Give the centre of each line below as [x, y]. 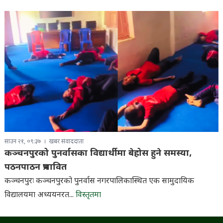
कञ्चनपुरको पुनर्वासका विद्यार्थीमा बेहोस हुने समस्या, [98, 153]
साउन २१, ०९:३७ [22, 142]
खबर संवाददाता [66, 142]
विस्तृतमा [88, 195]
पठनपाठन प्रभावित [35, 167]
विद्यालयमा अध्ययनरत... [40, 195]
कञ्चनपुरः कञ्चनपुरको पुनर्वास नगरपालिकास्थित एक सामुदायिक [99, 181]
